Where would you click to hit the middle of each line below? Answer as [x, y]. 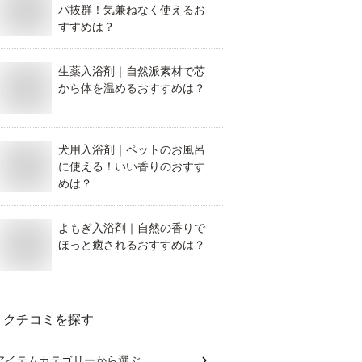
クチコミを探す [48, 319]
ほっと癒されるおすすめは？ [132, 244]
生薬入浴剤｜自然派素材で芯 [132, 70]
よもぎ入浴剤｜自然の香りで [132, 227]
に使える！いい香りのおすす [132, 166]
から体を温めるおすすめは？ [132, 87]
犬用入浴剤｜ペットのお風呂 [132, 149]
